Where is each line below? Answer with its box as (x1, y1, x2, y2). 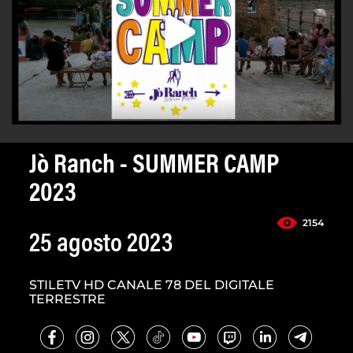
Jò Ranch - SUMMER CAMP (29, 153, 279, 180)
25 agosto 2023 (29, 232, 173, 259)
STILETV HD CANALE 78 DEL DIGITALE (29, 277, 274, 293)
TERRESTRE (29, 292, 106, 307)
